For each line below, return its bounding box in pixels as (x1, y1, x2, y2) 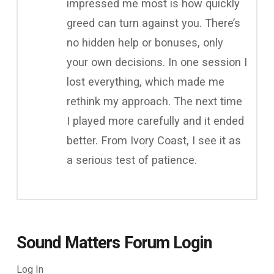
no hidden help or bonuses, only (66, 35, 223, 49)
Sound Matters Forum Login (16, 232, 212, 253)
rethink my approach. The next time (66, 94, 242, 108)
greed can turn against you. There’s (66, 16, 240, 29)
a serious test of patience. (66, 153, 197, 166)
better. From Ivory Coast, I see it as (66, 133, 241, 147)
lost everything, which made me (66, 75, 224, 88)
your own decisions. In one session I (66, 55, 247, 68)
